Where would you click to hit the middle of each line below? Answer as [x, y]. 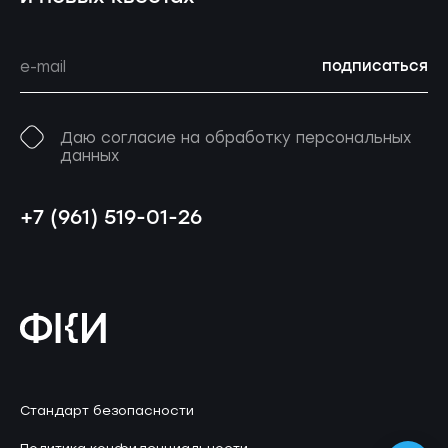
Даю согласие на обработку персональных [235, 138]
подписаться [375, 67]
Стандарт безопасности [107, 411]
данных [89, 156]
